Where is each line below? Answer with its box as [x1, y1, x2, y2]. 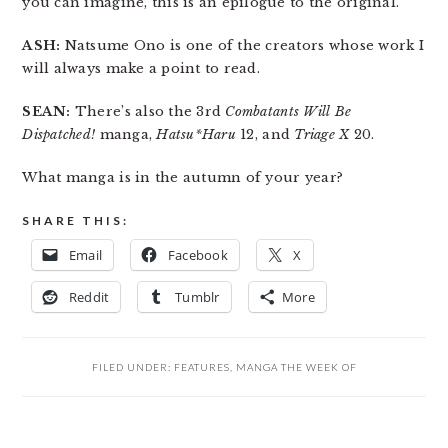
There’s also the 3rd [70, 103, 226, 120]
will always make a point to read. [22, 60, 260, 77]
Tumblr [175, 288, 220, 306]
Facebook [167, 246, 228, 264]
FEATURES [173, 361, 230, 373]
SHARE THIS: [22, 213, 130, 228]
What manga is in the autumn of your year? [22, 169, 344, 186]
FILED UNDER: [91, 361, 174, 373]
